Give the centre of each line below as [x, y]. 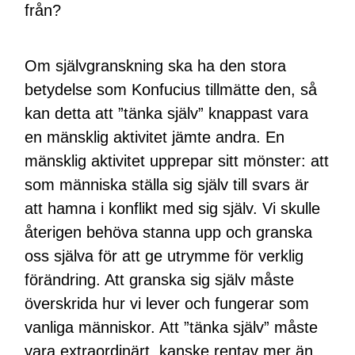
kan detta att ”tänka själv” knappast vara [167, 113]
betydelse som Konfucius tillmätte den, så [171, 89]
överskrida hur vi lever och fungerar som [167, 303]
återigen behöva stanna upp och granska [169, 232]
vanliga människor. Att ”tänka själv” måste [172, 327]
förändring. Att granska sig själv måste [160, 279]
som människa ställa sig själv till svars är [167, 184]
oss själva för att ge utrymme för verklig [164, 256]
